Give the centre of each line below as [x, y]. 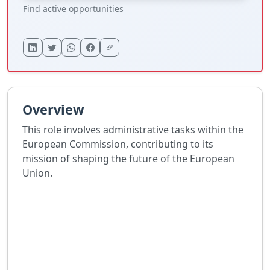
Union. [37, 173]
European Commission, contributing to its [118, 144]
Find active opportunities [73, 9]
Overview [53, 110]
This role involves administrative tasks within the [133, 130]
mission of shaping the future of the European [128, 159]
